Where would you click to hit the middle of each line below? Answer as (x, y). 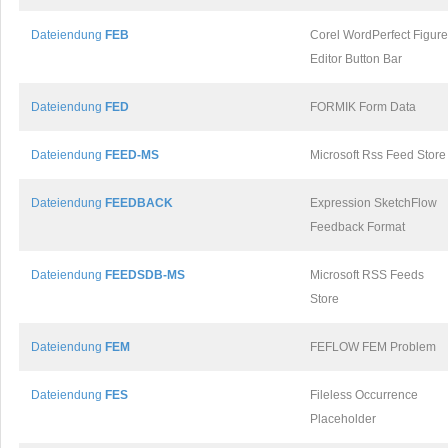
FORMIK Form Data (363, 107)
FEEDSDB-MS (145, 275)
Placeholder (343, 419)
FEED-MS (132, 155)
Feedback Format (357, 227)
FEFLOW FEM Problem (373, 347)
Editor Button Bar (356, 59)
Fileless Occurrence (364, 395)
